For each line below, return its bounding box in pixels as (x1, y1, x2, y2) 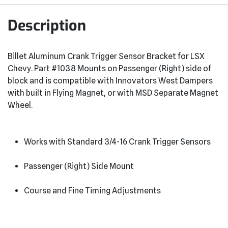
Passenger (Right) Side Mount (24, 161, 134, 171)
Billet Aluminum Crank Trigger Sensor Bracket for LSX (8, 51, 205, 61)
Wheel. (8, 100, 33, 110)
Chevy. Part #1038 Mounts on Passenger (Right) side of (8, 63, 211, 73)
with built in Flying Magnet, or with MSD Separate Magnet (8, 88, 218, 98)
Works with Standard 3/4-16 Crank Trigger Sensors (24, 136, 211, 147)
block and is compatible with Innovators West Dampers (8, 75, 213, 85)
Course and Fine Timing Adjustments (24, 185, 161, 195)
